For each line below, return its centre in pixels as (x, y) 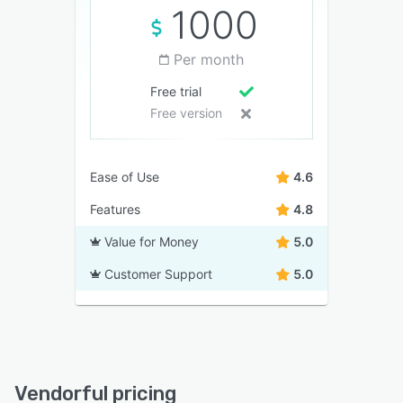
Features (115, 209)
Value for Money (152, 242)
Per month (209, 59)
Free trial (175, 91)
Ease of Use (125, 177)
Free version (186, 113)
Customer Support (158, 274)
